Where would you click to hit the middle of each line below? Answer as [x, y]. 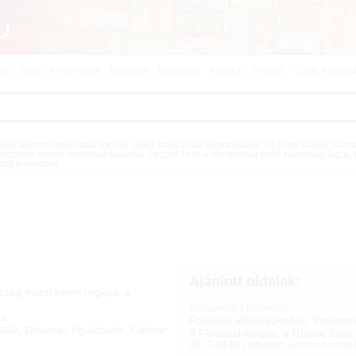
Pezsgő [269, 71]
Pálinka [226, 71]
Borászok [179, 71]
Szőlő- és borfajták [60, 71]
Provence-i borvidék [240, 308]
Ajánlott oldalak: [245, 282]
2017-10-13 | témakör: [238, 345]
